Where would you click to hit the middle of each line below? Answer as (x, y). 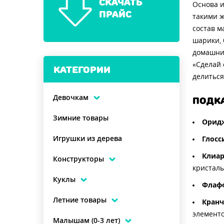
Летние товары (80, 200)
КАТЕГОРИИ (82, 69)
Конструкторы (78, 159)
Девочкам (71, 97)
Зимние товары (81, 118)
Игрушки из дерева (87, 138)
